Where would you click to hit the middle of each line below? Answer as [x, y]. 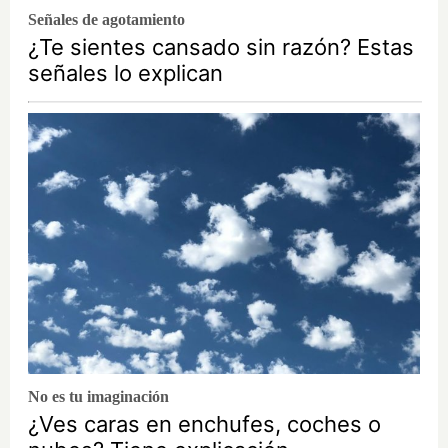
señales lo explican [125, 73]
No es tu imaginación [98, 397]
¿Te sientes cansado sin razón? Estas [221, 47]
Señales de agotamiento [106, 20]
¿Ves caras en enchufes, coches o [204, 424]
